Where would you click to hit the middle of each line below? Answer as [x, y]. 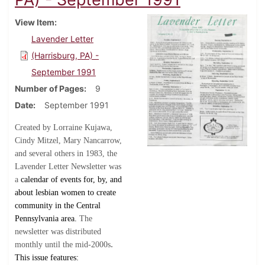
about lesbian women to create [65, 193]
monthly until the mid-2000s [63, 245]
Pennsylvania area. [47, 219]
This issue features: [47, 258]
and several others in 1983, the [66, 154]
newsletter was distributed [58, 232]
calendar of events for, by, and [71, 180]
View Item [35, 22]
